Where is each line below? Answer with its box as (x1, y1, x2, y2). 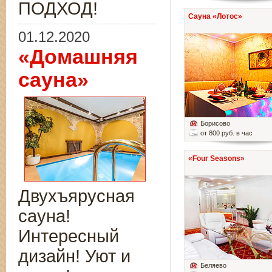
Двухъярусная (18, 186, 135, 206)
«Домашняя (18, 46, 138, 68)
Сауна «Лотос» (188, 12, 242, 21)
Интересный (18, 226, 119, 246)
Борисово (200, 120, 230, 127)
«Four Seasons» (188, 154, 245, 163)
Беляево (200, 262, 226, 270)
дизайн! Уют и (18, 246, 131, 266)
